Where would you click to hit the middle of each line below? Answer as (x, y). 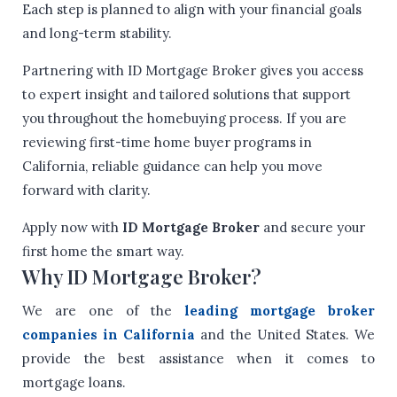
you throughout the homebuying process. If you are (184, 119)
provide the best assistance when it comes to (198, 359)
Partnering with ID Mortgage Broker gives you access (193, 71)
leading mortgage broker (280, 311)
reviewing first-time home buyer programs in (167, 143)
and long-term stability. (97, 34)
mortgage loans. (74, 383)
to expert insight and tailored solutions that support (187, 95)
